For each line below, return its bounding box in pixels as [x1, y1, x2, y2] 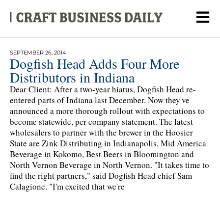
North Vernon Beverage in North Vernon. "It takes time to [10, 159, 209, 170]
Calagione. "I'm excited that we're [10, 180, 125, 192]
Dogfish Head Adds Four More [10, 54, 179, 73]
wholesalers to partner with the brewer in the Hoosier [10, 126, 193, 138]
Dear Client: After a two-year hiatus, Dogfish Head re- [10, 83, 196, 95]
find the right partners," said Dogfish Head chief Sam [10, 169, 192, 181]
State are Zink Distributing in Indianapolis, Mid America [10, 137, 206, 149]
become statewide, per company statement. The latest [10, 115, 193, 127]
